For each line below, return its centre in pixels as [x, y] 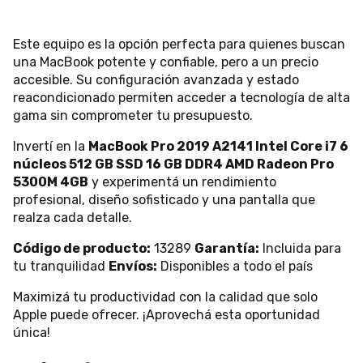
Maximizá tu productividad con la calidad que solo [165, 297]
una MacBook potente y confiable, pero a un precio [166, 62]
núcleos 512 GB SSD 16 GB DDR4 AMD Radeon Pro [173, 164]
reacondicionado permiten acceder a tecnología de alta [181, 98]
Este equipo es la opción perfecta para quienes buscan [179, 45]
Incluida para [300, 249]
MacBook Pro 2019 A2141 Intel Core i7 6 [218, 147]
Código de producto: [82, 249]
